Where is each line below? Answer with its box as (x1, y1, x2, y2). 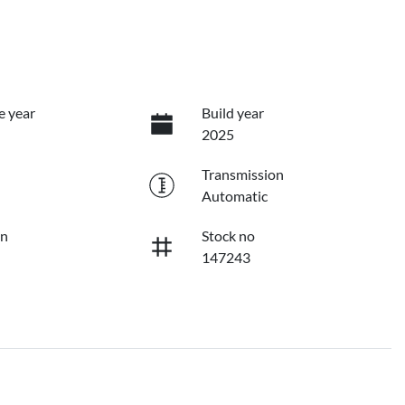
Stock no (201, 227, 255, 245)
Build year (201, 104, 264, 122)
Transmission (201, 165, 284, 184)
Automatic (201, 187, 268, 205)
